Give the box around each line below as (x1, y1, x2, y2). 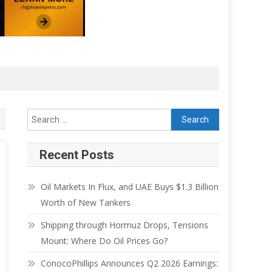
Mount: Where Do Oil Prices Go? (41, 235, 168, 247)
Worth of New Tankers (41, 197, 131, 209)
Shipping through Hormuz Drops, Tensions (41, 219, 209, 231)
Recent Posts (39, 148, 115, 163)
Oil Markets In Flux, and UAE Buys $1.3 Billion (41, 181, 219, 193)
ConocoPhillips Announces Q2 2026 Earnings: (41, 257, 219, 270)
